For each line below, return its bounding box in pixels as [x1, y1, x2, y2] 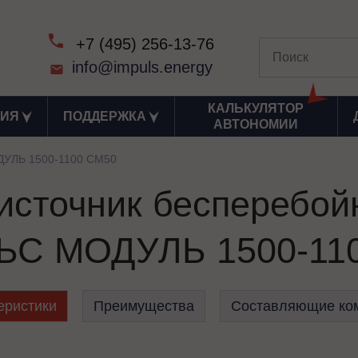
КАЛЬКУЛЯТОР [208, 101, 304, 115]
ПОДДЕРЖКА [62, 109, 146, 123]
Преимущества [93, 298, 194, 314]
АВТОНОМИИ [213, 117, 299, 131]
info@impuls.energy [72, 58, 213, 76]
